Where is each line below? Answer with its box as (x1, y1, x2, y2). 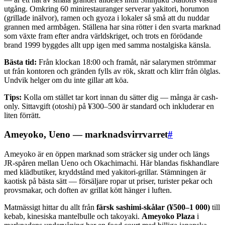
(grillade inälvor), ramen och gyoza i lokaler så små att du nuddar (4, 13, 209, 22)
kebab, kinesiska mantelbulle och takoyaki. (4, 212, 142, 221)
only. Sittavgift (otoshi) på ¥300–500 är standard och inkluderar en (4, 101, 214, 110)
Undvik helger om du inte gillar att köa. (4, 75, 129, 84)
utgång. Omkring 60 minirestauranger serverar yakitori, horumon (4, 4, 209, 13)
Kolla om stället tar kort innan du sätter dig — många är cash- (22, 92, 218, 101)
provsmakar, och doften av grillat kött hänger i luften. (4, 186, 172, 195)
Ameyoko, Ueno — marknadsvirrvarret (4, 129, 168, 140)
